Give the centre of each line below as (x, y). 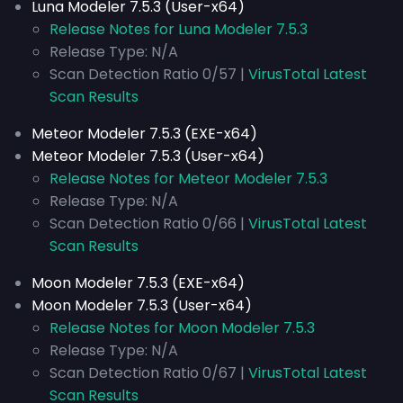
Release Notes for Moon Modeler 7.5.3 (182, 328)
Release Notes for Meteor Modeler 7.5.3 (188, 179)
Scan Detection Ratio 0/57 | (149, 74)
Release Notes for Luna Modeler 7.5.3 (179, 29)
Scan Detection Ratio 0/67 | (149, 373)
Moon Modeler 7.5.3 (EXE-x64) (138, 283)
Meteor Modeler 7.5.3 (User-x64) (148, 156)
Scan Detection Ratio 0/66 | (149, 224)
